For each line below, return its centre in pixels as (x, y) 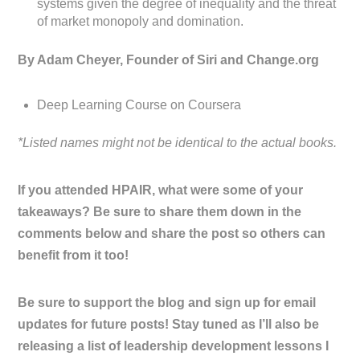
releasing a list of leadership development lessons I (174, 346)
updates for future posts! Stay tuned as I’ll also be (169, 324)
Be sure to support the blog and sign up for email (167, 302)
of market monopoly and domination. (141, 22)
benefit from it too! (74, 255)
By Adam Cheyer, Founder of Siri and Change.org (169, 59)
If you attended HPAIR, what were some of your (161, 190)
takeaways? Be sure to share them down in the (160, 211)
